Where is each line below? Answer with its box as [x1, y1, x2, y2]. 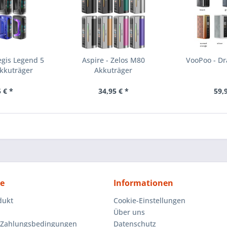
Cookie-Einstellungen [113, 196, 185, 206]
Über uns [113, 207, 145, 217]
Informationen [113, 177, 173, 189]
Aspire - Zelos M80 [82, 55, 145, 65]
